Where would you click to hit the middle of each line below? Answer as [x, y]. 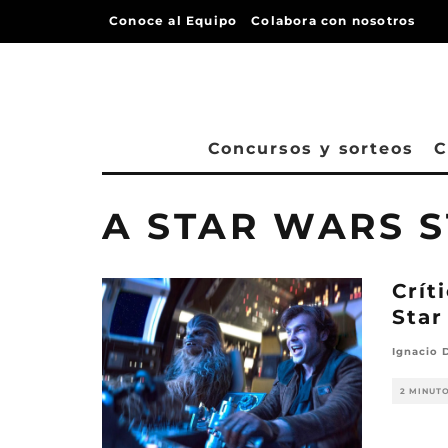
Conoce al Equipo [173, 20]
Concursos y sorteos [310, 148]
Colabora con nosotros [333, 20]
